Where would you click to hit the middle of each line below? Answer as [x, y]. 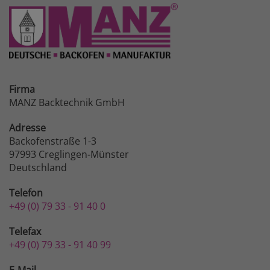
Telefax [25, 231]
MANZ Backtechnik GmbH [67, 102]
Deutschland [38, 167]
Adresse [27, 127]
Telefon [26, 193]
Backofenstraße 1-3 [53, 141]
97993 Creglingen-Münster [69, 154]
